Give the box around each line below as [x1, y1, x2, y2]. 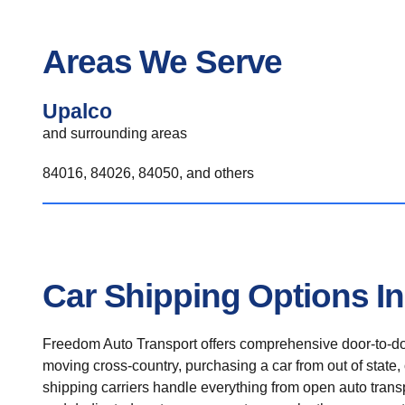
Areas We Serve [42, 42, 283, 80]
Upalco [42, 99, 112, 123]
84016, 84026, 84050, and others [42, 165, 254, 181]
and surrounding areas [42, 126, 187, 141]
